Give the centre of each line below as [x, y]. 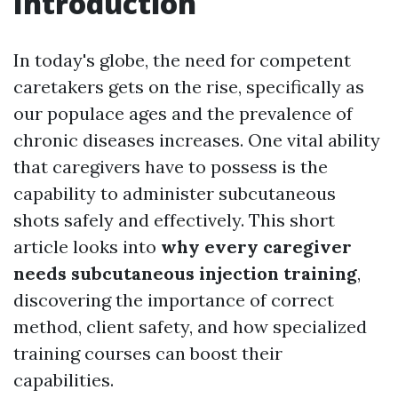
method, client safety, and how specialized [190, 326]
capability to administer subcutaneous [175, 193]
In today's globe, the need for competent [182, 60]
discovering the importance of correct [174, 300]
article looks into [87, 247]
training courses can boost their [148, 353]
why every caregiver [256, 247]
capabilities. [64, 380]
